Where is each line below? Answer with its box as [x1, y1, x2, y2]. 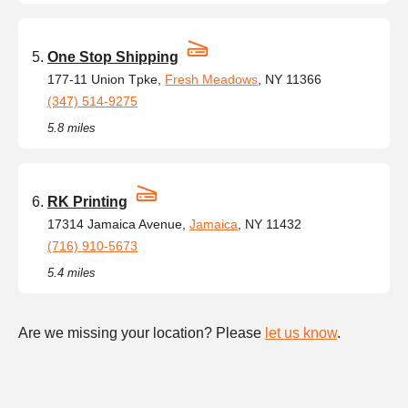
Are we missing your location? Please [18, 324, 265, 341]
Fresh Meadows [165, 71, 258, 87]
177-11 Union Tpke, [47, 71, 165, 87]
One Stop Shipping [47, 48, 178, 65]
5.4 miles [47, 265, 96, 280]
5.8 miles [47, 120, 96, 135]
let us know [265, 324, 337, 341]
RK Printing [47, 193, 127, 209]
